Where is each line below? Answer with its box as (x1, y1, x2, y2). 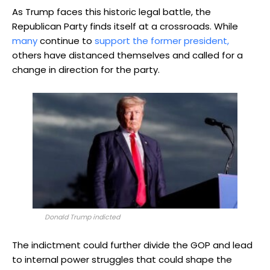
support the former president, (95, 34, 229, 48)
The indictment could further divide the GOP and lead (12, 238, 253, 251)
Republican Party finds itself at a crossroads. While (12, 20, 238, 33)
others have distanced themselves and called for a (12, 49, 243, 62)
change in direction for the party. (12, 63, 160, 77)
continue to (37, 34, 95, 48)
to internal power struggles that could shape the (12, 253, 232, 266)
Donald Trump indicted (45, 212, 120, 222)
